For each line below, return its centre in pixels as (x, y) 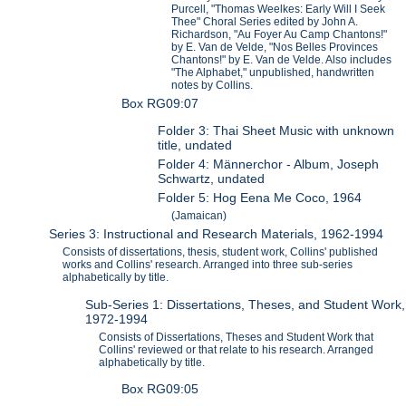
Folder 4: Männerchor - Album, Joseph (269, 164)
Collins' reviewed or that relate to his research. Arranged (237, 349)
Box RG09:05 (160, 388)
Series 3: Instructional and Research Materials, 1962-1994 (217, 234)
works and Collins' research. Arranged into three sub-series (208, 265)
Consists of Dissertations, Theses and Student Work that (237, 337)
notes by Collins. (213, 85)
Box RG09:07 (160, 103)
